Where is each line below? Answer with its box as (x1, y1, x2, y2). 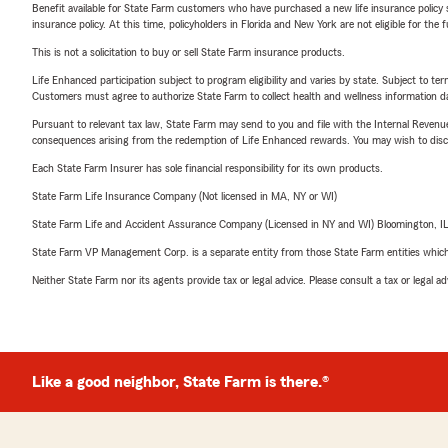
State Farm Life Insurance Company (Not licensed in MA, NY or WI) (32, 190, 337, 202)
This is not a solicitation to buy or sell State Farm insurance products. (32, 46, 345, 58)
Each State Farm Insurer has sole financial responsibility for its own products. (32, 162, 383, 174)
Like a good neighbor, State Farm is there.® (32, 374, 329, 390)
